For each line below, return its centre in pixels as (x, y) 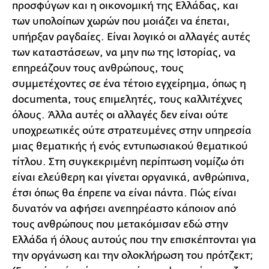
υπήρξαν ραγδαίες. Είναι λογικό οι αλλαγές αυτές (131, 37)
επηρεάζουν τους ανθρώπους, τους (98, 68)
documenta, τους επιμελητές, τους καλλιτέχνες (127, 99)
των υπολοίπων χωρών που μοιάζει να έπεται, (121, 21)
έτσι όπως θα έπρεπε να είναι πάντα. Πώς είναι (124, 193)
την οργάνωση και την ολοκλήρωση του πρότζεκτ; (133, 255)
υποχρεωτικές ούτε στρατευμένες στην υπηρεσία (132, 130)
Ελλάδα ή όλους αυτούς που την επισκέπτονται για (134, 240)
